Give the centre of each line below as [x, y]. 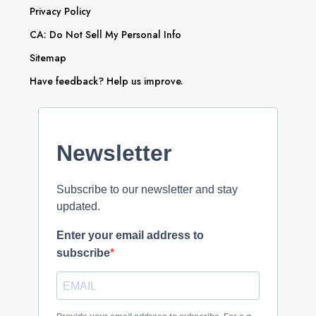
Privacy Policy [60, 12]
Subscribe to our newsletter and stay [147, 190]
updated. [78, 207]
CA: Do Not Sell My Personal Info [105, 35]
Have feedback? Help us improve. [107, 81]
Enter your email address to [130, 236]
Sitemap [48, 58]
